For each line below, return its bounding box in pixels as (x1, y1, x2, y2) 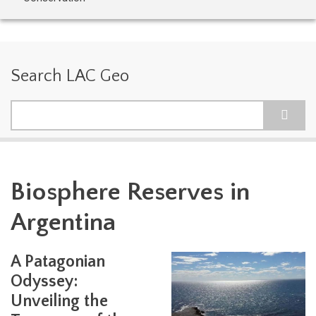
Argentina (11, 208, 116, 236)
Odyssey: (11, 272, 78, 291)
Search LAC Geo (11, 67, 129, 85)
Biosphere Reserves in (11, 178, 250, 206)
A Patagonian (11, 253, 105, 271)
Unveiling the (11, 292, 108, 310)
